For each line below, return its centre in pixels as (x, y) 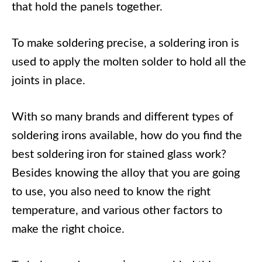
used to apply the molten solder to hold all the (129, 62)
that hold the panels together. (87, 7)
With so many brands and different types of (123, 117)
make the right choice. (68, 230)
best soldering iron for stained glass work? (119, 155)
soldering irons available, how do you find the (127, 136)
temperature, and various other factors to (117, 211)
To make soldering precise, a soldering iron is (125, 44)
